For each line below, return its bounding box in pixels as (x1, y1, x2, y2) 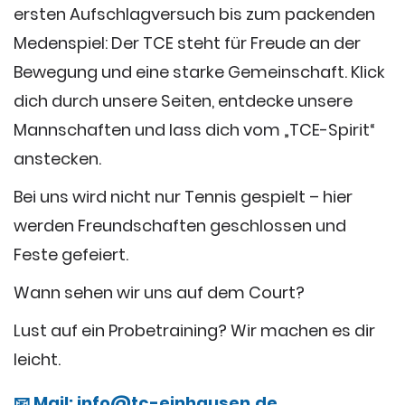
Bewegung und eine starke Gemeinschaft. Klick (14, 60, 385, 83)
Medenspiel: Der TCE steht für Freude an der (14, 31, 361, 54)
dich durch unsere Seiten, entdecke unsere (14, 89, 353, 112)
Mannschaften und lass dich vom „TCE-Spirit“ (14, 118, 375, 141)
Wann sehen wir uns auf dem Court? (14, 280, 305, 304)
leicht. (14, 347, 61, 371)
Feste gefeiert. (14, 242, 132, 266)
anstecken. (14, 146, 105, 170)
